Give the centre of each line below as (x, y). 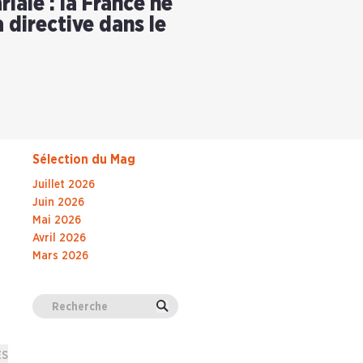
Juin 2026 (58, 203)
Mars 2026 (60, 256)
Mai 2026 (57, 221)
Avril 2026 (59, 239)
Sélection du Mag (84, 160)
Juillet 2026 (64, 185)
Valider (183, 308)
